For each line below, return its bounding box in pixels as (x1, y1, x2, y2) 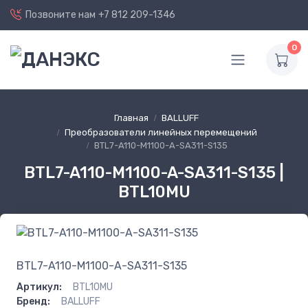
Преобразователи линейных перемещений (64, 126, 257, 137)
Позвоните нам (25, 8, 96, 21)
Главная (113, 113, 148, 123)
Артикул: (16, 280, 62, 293)
